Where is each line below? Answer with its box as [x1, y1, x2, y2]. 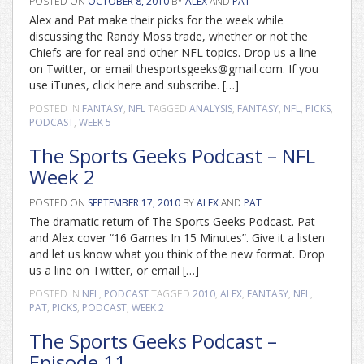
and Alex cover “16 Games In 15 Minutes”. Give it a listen [29, 230, 325, 245]
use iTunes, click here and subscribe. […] [29, 77, 239, 93]
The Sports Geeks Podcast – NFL [29, 142, 315, 169]
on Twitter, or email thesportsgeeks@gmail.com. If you [29, 61, 318, 76]
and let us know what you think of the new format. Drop [29, 246, 325, 262]
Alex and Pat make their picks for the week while [29, 12, 284, 28]
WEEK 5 [79, 115, 111, 129]
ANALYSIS [189, 102, 232, 115]
